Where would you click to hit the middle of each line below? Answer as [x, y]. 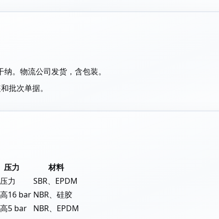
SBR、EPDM [55, 181]
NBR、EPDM [56, 208]
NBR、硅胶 [53, 195]
